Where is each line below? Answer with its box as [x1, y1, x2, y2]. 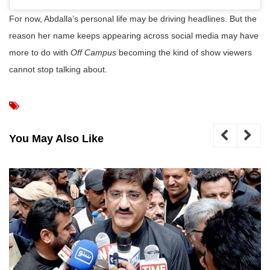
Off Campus [71, 48, 116, 58]
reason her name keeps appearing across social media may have [9, 31, 259, 41]
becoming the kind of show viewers [116, 48, 252, 58]
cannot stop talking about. [9, 64, 107, 75]
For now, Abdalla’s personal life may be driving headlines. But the [9, 14, 257, 24]
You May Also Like [9, 133, 104, 145]
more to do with [9, 48, 71, 58]
